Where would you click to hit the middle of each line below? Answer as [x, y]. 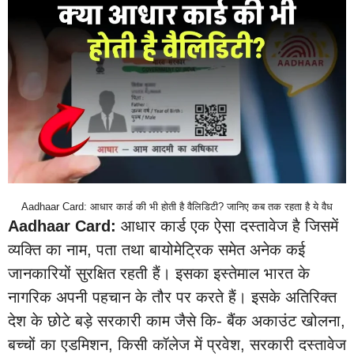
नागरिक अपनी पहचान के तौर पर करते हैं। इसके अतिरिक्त [172, 297]
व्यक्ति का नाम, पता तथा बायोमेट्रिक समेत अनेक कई [156, 250]
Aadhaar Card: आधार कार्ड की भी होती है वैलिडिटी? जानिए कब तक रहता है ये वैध [177, 207]
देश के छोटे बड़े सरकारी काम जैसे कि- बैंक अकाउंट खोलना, [177, 321]
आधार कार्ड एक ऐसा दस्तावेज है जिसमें [227, 226]
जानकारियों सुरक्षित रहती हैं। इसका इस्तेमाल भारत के [159, 273]
